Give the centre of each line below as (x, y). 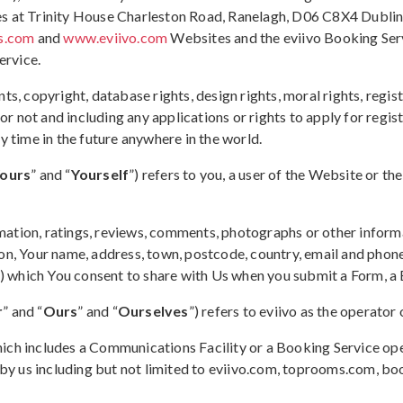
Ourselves (153, 311)
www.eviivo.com (116, 37)
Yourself (100, 174)
